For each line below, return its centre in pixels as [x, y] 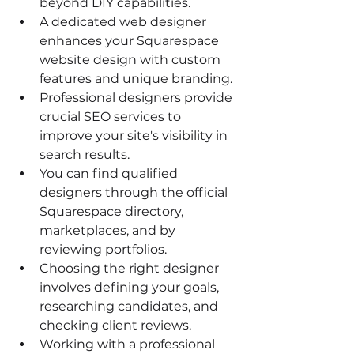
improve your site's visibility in [135, 136]
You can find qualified [110, 173]
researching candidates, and [130, 306]
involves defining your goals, [131, 287]
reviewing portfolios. [103, 249]
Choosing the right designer [131, 268]
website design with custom [132, 60]
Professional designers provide [137, 98]
